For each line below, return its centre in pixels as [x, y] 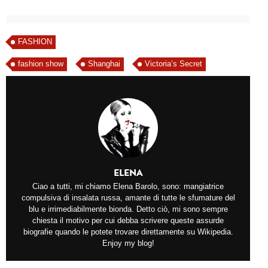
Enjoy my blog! [128, 243]
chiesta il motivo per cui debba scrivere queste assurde [128, 220]
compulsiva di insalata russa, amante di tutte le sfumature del [128, 197]
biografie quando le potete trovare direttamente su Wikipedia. [128, 232]
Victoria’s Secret [173, 63]
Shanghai [104, 63]
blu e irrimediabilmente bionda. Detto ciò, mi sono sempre [128, 209]
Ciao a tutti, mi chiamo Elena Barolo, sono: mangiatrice [128, 186]
